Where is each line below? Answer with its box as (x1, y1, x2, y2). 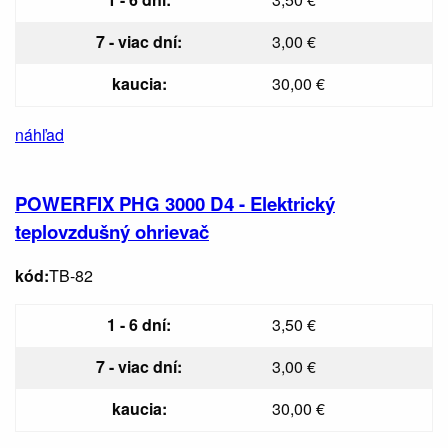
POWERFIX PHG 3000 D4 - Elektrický (15, 189, 335, 217)
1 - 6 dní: (107, 313, 171, 337)
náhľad (15, 122, 64, 146)
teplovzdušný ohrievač (15, 217, 209, 245)
